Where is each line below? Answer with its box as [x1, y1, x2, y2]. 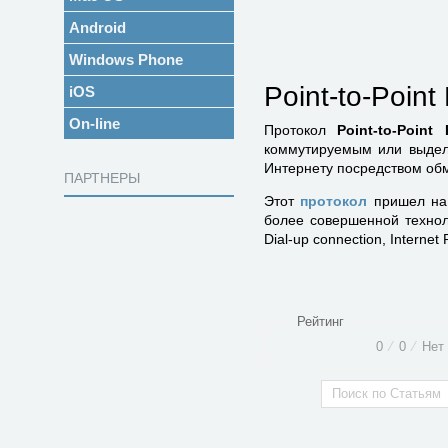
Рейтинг [297, 314, 344, 329]
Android [69, 19, 126, 36]
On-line [69, 115, 120, 132]
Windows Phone [69, 51, 183, 68]
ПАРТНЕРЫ [64, 170, 140, 186]
